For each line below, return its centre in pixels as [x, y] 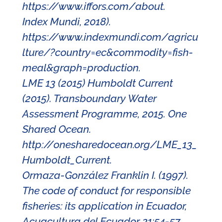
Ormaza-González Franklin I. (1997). [105, 175]
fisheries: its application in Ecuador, [104, 206]
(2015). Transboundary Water [89, 99]
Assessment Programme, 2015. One [104, 114]
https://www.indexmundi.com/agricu [110, 37]
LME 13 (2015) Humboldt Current [97, 83]
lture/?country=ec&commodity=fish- [108, 53]
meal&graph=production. [81, 68]
